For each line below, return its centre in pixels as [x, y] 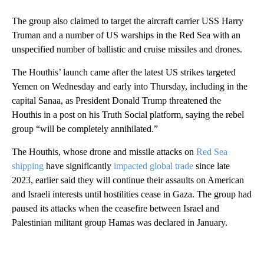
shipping [28, 166]
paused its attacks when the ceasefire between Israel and [115, 208]
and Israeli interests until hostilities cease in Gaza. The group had [132, 194]
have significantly [79, 166]
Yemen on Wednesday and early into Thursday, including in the [130, 86]
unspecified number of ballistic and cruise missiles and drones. [127, 49]
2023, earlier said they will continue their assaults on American [128, 180]
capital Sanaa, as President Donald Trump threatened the [116, 100]
